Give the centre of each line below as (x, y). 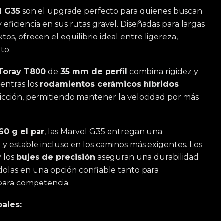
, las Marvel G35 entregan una (103, 131)
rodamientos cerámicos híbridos (109, 84)
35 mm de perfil (94, 71)
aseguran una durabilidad (147, 157)
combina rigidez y (163, 71)
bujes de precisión (56, 157)
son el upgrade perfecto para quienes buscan (111, 11)
